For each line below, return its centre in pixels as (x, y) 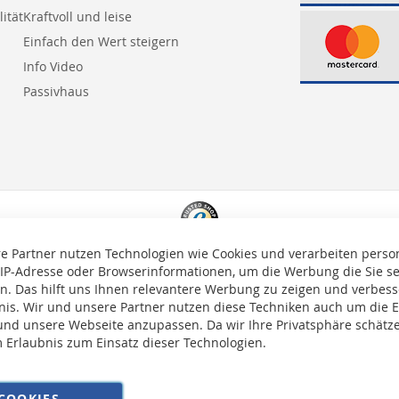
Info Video (53, 67)
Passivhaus (56, 92)
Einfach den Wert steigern (101, 42)
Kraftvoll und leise (77, 17)
